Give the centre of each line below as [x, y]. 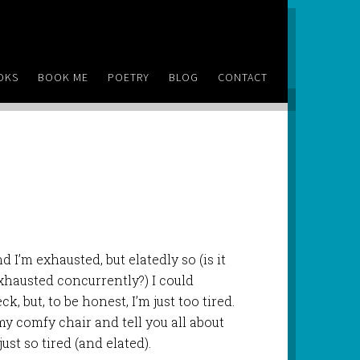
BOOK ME [63, 77]
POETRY [129, 77]
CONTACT [243, 77]
